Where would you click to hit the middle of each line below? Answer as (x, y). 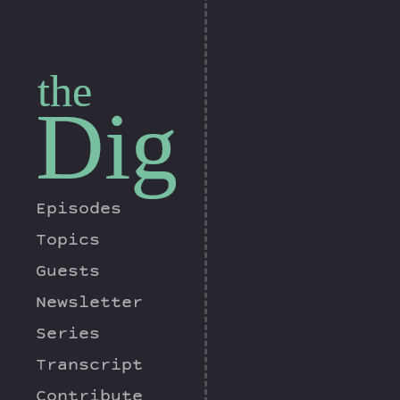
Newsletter (89, 304)
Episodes (79, 210)
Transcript (89, 366)
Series (68, 335)
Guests (68, 272)
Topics (68, 241)
